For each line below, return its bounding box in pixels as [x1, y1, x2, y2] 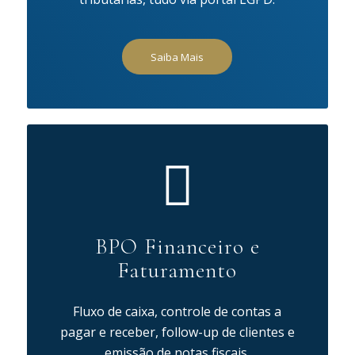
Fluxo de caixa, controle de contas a [73, 302, 282, 320]
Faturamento [117, 257, 238, 284]
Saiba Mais [151, 50, 204, 65]
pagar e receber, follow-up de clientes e [59, 323, 295, 341]
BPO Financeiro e [94, 233, 260, 261]
